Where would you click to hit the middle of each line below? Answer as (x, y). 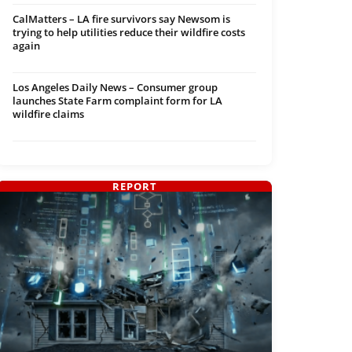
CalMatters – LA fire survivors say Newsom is (121, 19)
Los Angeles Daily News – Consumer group (115, 88)
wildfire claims (48, 114)
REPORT (134, 187)
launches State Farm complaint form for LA (117, 101)
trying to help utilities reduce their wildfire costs (129, 33)
